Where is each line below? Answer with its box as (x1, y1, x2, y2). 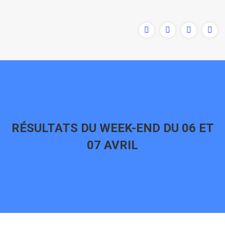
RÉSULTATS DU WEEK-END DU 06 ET (11, 121, 214, 135)
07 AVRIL (87, 138, 138, 152)
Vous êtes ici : (113, 156, 159, 165)
